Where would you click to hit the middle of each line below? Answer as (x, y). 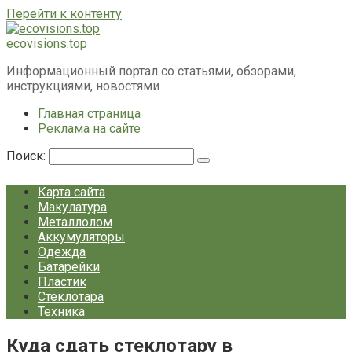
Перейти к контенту (64, 14)
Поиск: (27, 156)
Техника (61, 312)
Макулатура (72, 207)
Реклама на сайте (89, 128)
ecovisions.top (47, 44)
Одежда (62, 252)
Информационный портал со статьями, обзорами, (151, 71)
